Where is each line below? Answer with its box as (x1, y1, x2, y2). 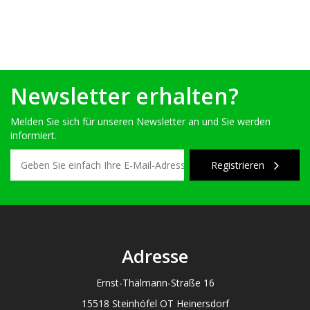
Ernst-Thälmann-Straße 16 (95, 276, 215, 289)
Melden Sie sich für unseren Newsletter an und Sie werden (10, 115, 271, 128)
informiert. (10, 129, 57, 142)
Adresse (122, 244, 188, 268)
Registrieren (210, 158, 267, 172)
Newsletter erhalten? (10, 81, 239, 111)
